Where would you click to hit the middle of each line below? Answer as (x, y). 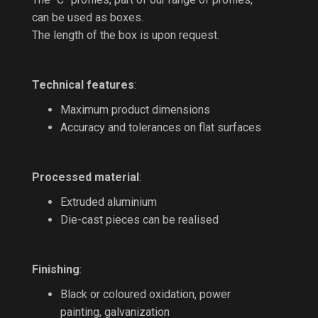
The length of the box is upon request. (126, 35)
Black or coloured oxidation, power (146, 294)
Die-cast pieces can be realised (139, 220)
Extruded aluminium (109, 202)
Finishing (56, 269)
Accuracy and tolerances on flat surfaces (161, 127)
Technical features (83, 85)
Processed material (86, 177)
